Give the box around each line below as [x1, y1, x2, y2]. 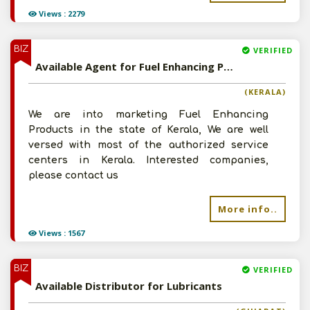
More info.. [218, 203, 277, 215]
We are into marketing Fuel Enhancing [28, 109, 268, 120]
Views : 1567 [37, 228, 84, 238]
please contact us [28, 170, 118, 181]
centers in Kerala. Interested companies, [28, 155, 268, 165]
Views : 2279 [37, 8, 84, 19]
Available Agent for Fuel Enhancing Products [224, 60, 233, 73]
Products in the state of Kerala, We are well [28, 125, 268, 135]
